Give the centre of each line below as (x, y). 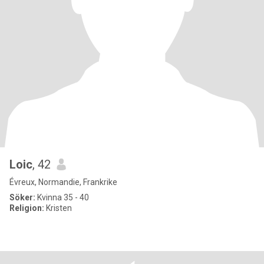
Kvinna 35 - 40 (62, 197)
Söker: (22, 197)
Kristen (58, 208)
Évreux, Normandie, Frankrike (63, 182)
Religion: (27, 208)
